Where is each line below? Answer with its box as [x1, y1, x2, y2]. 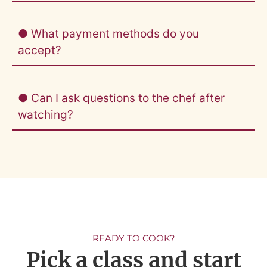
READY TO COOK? [92, 232, 175, 244]
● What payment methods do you [18, 27, 199, 41]
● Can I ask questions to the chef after [18, 91, 225, 105]
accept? [18, 44, 61, 58]
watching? [18, 108, 73, 122]
